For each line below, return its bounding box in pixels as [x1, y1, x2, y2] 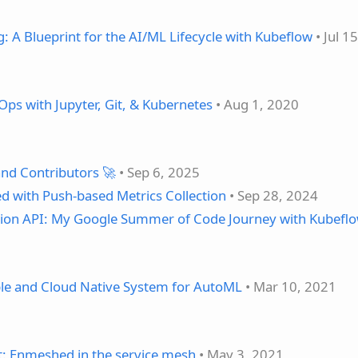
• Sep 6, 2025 [116, 163, 200, 182]
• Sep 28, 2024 [226, 186, 318, 205]
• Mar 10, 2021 [242, 277, 336, 296]
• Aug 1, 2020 [213, 95, 299, 114]
